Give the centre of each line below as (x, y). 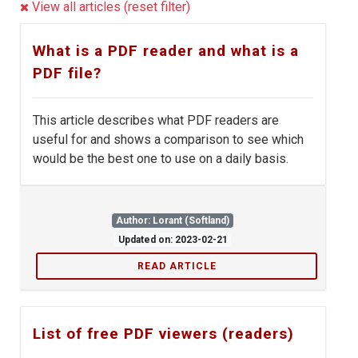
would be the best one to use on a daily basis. (161, 159)
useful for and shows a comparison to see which (168, 139)
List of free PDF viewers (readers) (163, 334)
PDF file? (67, 73)
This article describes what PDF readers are (156, 120)
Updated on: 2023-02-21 (173, 240)
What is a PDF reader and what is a (166, 51)
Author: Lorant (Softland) (173, 221)
